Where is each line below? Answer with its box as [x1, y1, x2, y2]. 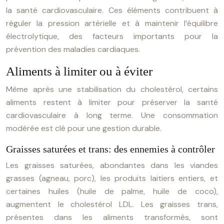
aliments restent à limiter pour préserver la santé [6, 97, 218, 107]
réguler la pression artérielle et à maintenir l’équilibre [6, 18, 218, 28]
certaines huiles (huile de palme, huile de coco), [6, 186, 218, 196]
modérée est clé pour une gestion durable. [6, 123, 161, 133]
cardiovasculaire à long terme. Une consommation [6, 110, 218, 120]
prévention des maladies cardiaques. [6, 44, 140, 54]
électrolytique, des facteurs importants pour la [6, 31, 218, 41]
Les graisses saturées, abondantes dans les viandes [6, 160, 218, 170]
